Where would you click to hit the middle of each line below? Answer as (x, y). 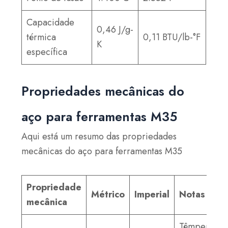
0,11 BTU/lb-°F (172, 37)
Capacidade (51, 23)
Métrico (108, 194)
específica (47, 52)
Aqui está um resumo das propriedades (99, 137)
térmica (41, 37)
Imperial (152, 194)
